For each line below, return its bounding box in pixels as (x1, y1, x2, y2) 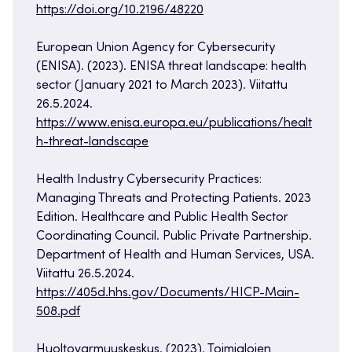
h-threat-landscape (36, 136, 148, 149)
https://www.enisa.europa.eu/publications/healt (36, 117, 312, 130)
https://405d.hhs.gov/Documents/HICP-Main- (36, 287, 299, 300)
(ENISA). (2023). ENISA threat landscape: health (36, 60, 306, 74)
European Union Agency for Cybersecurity (36, 42, 275, 55)
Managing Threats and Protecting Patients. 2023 (36, 192, 311, 206)
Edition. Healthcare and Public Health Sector (36, 211, 288, 225)
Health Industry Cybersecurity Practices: (36, 174, 262, 187)
